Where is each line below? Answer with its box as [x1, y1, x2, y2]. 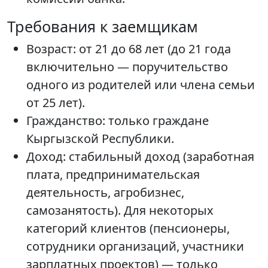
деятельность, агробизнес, [26, 184, 184, 201]
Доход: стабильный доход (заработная [26, 148, 254, 165]
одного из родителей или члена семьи [26, 77, 255, 93]
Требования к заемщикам [7, 16, 198, 37]
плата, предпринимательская [26, 166, 200, 183]
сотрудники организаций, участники [26, 238, 244, 255]
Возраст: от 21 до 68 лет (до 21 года [26, 41, 231, 57]
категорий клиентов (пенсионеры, [26, 220, 230, 237]
